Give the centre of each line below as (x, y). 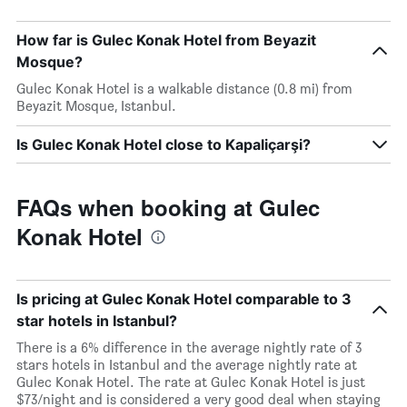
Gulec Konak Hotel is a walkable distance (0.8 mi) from (184, 89)
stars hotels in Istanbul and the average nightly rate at (187, 365)
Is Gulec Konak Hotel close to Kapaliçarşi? (164, 144)
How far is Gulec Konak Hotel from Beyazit (166, 40)
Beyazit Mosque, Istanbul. (96, 106)
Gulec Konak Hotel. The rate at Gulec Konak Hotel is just (191, 382)
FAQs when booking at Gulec (168, 207)
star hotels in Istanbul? (97, 321)
